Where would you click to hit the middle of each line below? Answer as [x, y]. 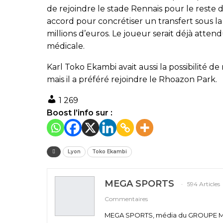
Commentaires [126, 199]
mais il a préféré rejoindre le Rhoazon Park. [132, 79]
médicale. [66, 46]
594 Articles [204, 184]
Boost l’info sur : [80, 112]
